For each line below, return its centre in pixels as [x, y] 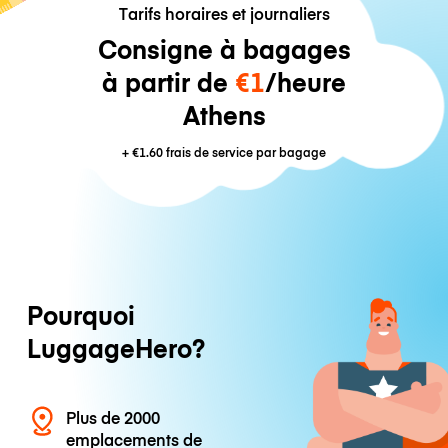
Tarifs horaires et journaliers [224, 13]
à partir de [168, 82]
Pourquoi [80, 315]
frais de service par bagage [244, 152]
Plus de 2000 [113, 417]
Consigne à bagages [224, 49]
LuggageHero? [115, 348]
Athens [224, 115]
